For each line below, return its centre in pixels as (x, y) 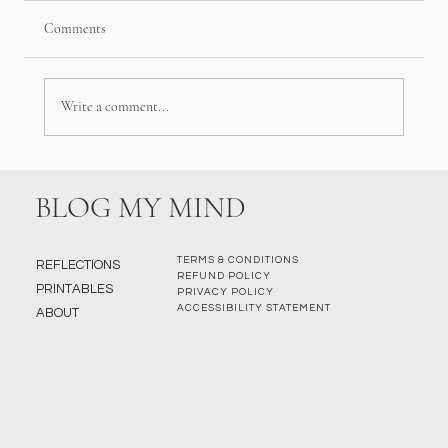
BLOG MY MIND (141, 208)
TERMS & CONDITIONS (237, 259)
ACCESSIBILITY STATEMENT (253, 307)
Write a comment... (115, 107)
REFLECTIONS (77, 264)
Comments (75, 28)
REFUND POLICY (223, 275)
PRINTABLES (74, 288)
